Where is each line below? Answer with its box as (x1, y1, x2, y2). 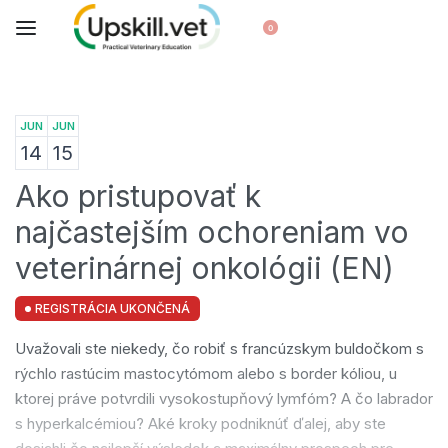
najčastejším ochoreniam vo (15, 214, 409, 250)
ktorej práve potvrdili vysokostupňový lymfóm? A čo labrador (15, 389, 433, 408)
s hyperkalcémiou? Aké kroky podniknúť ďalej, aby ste (15, 414, 386, 433)
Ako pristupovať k (15, 178, 261, 214)
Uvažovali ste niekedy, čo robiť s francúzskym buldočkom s (15, 339, 424, 358)
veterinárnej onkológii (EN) (15, 250, 394, 286)
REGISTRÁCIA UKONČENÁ (35, 300, 190, 316)
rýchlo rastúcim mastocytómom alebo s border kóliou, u (15, 364, 397, 383)
